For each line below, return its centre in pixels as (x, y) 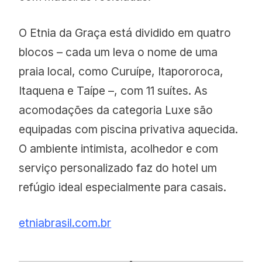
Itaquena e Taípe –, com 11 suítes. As (113, 90)
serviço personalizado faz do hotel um (118, 168)
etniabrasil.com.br (65, 223)
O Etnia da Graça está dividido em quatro (125, 32)
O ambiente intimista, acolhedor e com (119, 148)
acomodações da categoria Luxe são (116, 110)
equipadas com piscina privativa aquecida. (129, 129)
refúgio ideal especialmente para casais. (124, 187)
